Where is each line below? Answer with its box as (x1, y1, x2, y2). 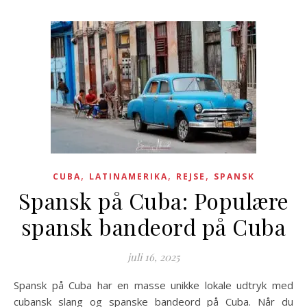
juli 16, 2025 (127, 250, 180, 264)
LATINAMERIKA (88, 171, 168, 182)
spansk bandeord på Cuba (21, 212, 286, 241)
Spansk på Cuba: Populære (18, 186, 289, 215)
